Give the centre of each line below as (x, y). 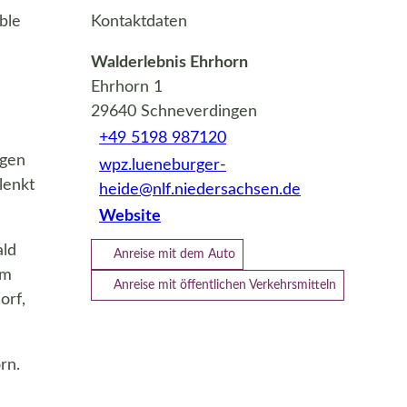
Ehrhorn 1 (127, 87)
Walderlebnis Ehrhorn (169, 62)
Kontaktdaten (139, 21)
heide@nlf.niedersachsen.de (200, 189)
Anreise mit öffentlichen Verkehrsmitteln (225, 285)
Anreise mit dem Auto (174, 254)
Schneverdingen (199, 111)
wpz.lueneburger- (163, 165)
